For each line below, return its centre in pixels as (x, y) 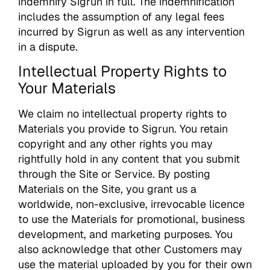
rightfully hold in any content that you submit (129, 159)
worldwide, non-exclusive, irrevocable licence (131, 204)
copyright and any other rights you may (115, 144)
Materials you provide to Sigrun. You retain (123, 129)
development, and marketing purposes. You (125, 234)
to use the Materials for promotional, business (131, 219)
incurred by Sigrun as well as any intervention (131, 31)
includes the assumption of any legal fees (121, 16)
